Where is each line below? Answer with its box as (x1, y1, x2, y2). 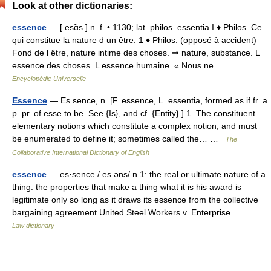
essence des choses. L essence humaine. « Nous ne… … (12, 60, 238, 70)
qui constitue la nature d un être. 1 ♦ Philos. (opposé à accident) (12, 35, 256, 45)
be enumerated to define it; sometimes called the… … (12, 134, 226, 143)
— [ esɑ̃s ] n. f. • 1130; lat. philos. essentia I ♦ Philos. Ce (47, 22, 262, 32)
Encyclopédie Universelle (12, 75, 86, 82)
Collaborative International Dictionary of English (12, 149, 149, 156)
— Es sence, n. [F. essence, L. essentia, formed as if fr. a (47, 96, 267, 105)
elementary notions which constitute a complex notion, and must (12, 121, 257, 131)
